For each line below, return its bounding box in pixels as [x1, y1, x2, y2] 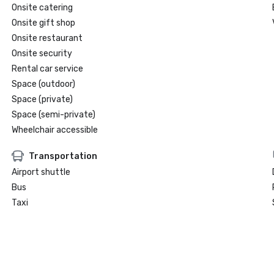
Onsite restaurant [11, 33, 83, 43]
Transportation [28, 150, 97, 161]
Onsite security [11, 48, 72, 59]
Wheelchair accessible [11, 125, 98, 135]
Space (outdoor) [11, 79, 75, 89]
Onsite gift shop [11, 18, 75, 28]
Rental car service [11, 64, 83, 74]
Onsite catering [11, 2, 73, 13]
